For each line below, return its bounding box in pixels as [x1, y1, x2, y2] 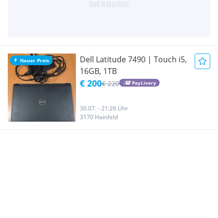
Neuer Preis [20, 56, 49, 64]
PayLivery [131, 79, 156, 87]
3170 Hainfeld [80, 112, 118, 121]
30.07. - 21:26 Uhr [80, 104, 128, 112]
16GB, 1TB [80, 65, 117, 76]
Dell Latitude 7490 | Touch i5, [80, 54, 187, 65]
